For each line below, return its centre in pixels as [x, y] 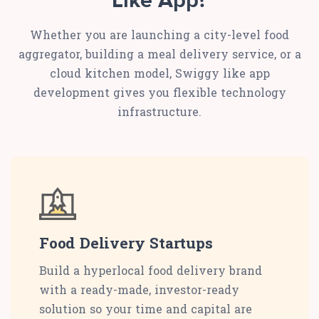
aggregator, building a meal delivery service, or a [159, 54]
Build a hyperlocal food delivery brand [151, 271]
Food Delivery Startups [126, 243]
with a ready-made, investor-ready [139, 290]
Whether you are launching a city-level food [159, 35]
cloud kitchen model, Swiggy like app [159, 73]
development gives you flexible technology [159, 93]
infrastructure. [159, 112]
